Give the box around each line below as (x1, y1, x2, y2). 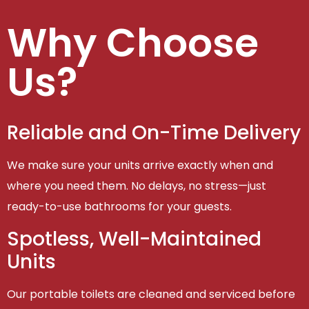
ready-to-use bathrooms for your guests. (7, 199, 232, 215)
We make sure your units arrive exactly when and (7, 157, 273, 174)
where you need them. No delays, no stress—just (7, 178, 266, 195)
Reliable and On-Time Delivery (7, 119, 301, 147)
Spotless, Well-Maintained (7, 225, 261, 252)
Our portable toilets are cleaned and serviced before (7, 286, 295, 302)
